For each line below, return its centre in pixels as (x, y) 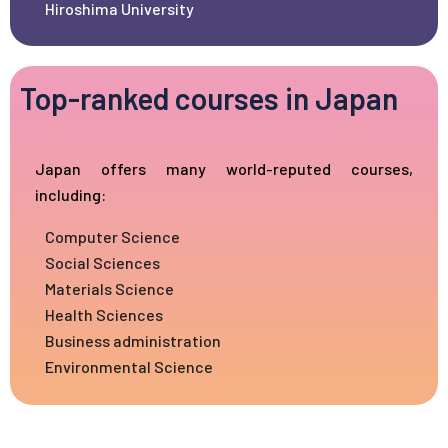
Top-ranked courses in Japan (209, 97)
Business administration (133, 340)
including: (70, 194)
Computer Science (112, 236)
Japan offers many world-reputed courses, (224, 168)
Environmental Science (129, 366)
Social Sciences (102, 262)
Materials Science (109, 288)
